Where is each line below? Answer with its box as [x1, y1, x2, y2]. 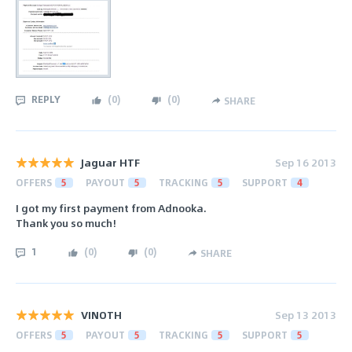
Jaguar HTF [81, 154, 140, 171]
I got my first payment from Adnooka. [16, 199, 207, 216]
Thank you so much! [16, 214, 116, 231]
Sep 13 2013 [275, 306, 336, 323]
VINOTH [81, 306, 122, 323]
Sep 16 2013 [275, 154, 336, 171]
